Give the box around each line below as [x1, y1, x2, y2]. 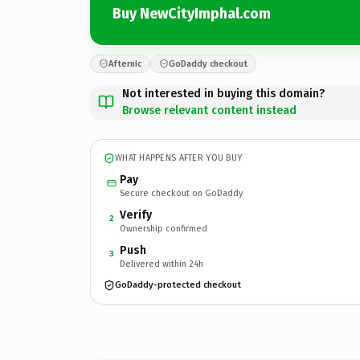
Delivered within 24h [120, 258, 203, 269]
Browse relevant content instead [122, 103, 297, 117]
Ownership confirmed [120, 223, 207, 234]
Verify [120, 207, 152, 222]
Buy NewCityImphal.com [112, 5, 271, 22]
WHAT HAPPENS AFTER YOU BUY [115, 153, 243, 163]
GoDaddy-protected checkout [115, 280, 241, 290]
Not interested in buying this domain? [122, 86, 325, 100]
